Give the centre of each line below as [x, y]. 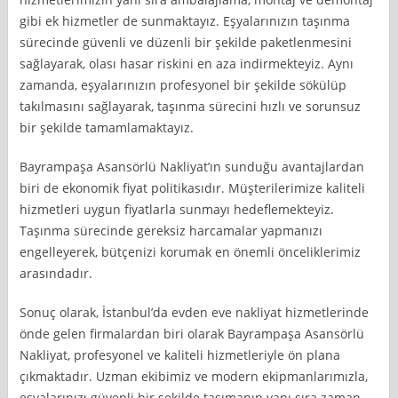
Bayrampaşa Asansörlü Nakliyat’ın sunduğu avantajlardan [192, 166]
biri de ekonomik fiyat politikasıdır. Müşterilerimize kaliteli [193, 187]
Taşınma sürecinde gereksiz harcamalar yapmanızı [171, 230]
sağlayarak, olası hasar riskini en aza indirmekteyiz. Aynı [187, 63]
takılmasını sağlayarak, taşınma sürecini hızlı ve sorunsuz [191, 106]
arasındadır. [56, 273]
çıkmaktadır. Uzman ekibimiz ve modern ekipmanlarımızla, [194, 376]
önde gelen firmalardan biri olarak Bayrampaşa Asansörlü [192, 333]
